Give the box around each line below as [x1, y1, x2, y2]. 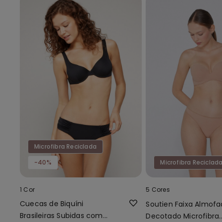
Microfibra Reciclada [34, 142, 97, 151]
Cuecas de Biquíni [20, 199, 84, 209]
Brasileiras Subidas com [20, 211, 103, 221]
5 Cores [146, 185, 170, 194]
